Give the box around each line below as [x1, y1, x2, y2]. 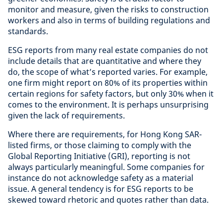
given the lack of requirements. [8, 110, 125, 121]
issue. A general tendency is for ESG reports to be [8, 183, 193, 194]
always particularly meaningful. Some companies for [8, 161, 205, 172]
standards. [8, 25, 48, 37]
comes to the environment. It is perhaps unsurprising [8, 99, 209, 110]
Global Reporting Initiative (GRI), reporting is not [8, 150, 190, 162]
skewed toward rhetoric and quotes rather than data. [8, 194, 209, 205]
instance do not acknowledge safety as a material [8, 172, 193, 183]
